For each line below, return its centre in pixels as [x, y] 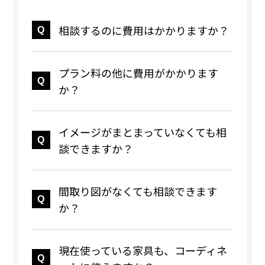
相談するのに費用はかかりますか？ [143, 30]
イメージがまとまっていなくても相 [142, 132]
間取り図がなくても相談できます [138, 191]
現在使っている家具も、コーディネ [143, 251]
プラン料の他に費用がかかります [138, 73]
